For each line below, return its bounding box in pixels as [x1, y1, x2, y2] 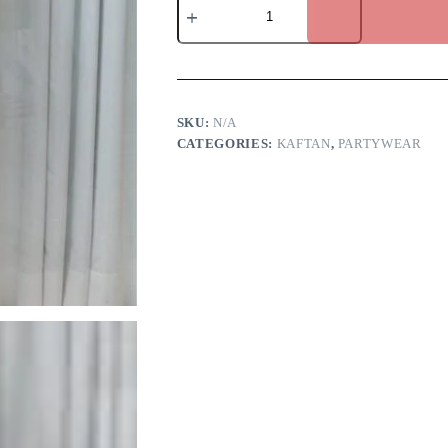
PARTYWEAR [337, 136, 422, 152]
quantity [175, 22, 227, 39]
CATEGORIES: [176, 136, 277, 152]
